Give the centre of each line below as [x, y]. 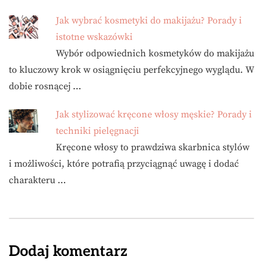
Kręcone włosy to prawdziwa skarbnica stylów [153, 147]
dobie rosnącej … [45, 86]
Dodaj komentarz [68, 251]
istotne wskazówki [94, 37]
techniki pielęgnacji [97, 131]
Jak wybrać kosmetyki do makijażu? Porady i [149, 21]
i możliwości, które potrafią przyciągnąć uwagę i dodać [124, 164]
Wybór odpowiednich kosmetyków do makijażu [155, 53]
